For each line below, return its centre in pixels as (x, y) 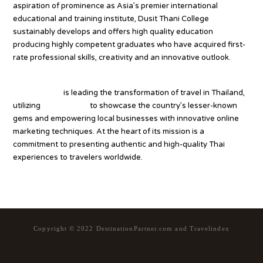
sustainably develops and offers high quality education (113, 31)
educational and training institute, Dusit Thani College (111, 18)
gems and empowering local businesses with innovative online (126, 118)
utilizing (28, 105)
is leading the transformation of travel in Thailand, (154, 92)
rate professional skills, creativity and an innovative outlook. (122, 57)
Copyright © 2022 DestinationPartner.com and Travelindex (131, 228)
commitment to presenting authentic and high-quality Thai (119, 144)
